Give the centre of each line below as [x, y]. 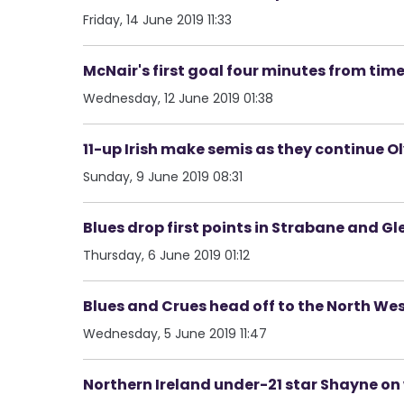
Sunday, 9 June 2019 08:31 [163, 176]
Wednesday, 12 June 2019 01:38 [178, 98]
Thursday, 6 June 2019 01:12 [166, 255]
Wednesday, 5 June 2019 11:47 [175, 333]
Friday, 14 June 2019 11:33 [157, 19]
